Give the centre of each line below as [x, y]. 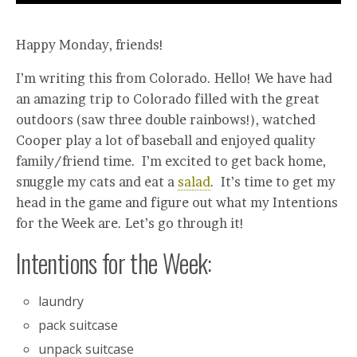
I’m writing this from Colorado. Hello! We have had [174, 78]
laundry [61, 301]
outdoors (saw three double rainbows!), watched [166, 120]
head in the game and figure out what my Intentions [177, 202]
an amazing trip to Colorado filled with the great [168, 99]
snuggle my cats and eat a [97, 182]
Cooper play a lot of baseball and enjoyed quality [166, 140]
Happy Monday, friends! [90, 45]
